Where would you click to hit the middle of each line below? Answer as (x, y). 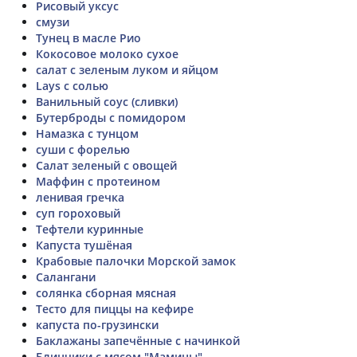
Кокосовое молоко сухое (107, 53)
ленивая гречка (80, 197)
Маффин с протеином (98, 181)
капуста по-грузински (97, 324)
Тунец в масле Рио (88, 37)
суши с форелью (83, 149)
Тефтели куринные (90, 229)
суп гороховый (78, 213)
